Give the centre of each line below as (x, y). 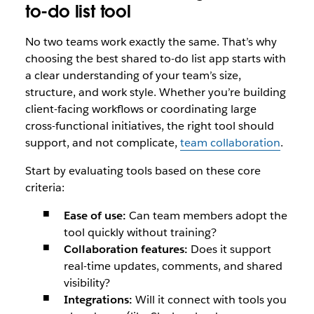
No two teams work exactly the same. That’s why (151, 42)
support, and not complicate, (102, 143)
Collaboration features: (125, 249)
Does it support (229, 249)
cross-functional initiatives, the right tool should (149, 126)
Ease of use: (95, 216)
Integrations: (98, 300)
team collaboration (230, 143)
